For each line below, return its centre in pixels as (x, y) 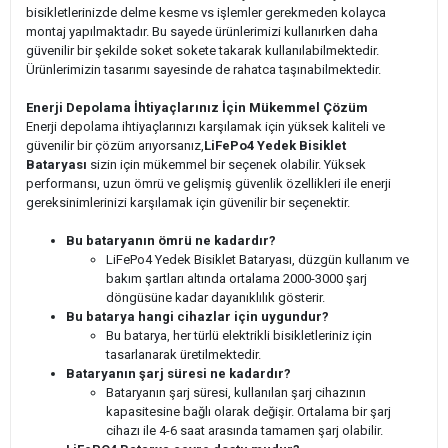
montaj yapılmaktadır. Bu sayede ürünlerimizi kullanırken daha (202, 31)
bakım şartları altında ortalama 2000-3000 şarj (236, 278)
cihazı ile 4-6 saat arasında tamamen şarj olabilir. (244, 430)
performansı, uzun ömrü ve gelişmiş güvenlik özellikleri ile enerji (208, 183)
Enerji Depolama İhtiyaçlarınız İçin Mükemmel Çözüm (197, 107)
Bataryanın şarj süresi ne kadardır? (178, 373)
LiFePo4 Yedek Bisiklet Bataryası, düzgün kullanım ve (257, 259)
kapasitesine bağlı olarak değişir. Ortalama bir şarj (248, 411)
